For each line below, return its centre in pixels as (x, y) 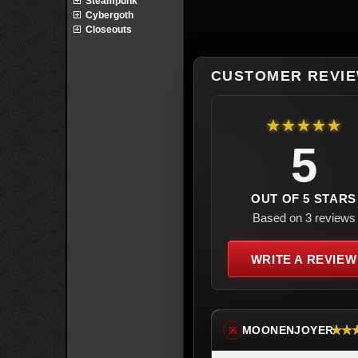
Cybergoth (109, 15)
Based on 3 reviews (304, 218)
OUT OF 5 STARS (304, 199)
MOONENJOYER (288, 330)
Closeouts (109, 30)
